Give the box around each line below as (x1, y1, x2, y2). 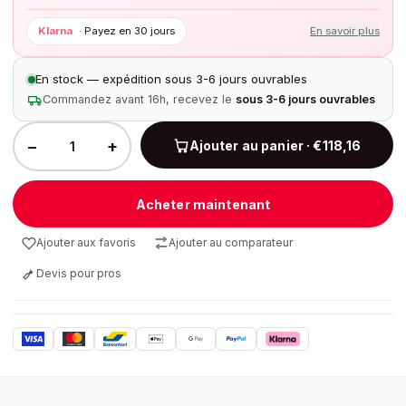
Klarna (38, 24, 72, 37)
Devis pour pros (36, 266, 121, 280)
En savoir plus (310, 24, 380, 37)
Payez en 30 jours (84, 24, 175, 37)
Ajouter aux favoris (36, 236, 136, 249)
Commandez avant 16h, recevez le (43, 92, 232, 106)
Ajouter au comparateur (169, 236, 293, 249)
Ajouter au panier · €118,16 (188, 137, 362, 153)
